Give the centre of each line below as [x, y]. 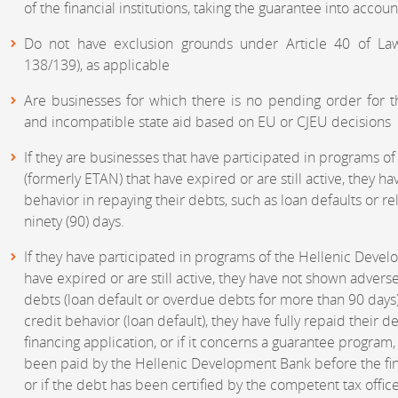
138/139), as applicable [97, 65]
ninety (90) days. [74, 222]
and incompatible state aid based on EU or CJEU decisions [207, 122]
